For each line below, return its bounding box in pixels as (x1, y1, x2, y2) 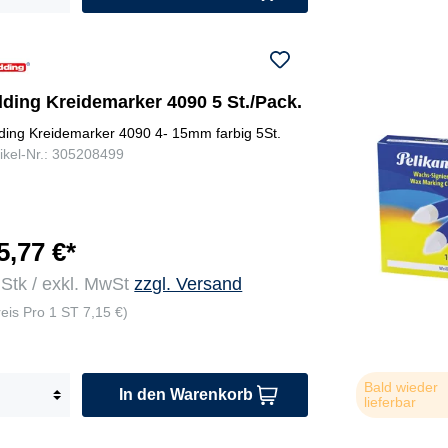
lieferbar (363, 394, 416, 411)
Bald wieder (363, 379, 438, 396)
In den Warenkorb (119, 386, 254, 404)
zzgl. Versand (134, 274, 243, 295)
